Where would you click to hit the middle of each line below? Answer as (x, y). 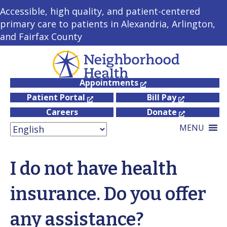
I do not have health (94, 169)
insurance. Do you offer (108, 194)
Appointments (109, 83)
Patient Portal (56, 98)
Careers (62, 112)
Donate (162, 112)
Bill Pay (162, 98)
